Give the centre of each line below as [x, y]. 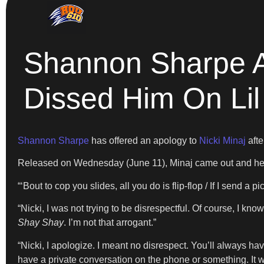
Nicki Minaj [222, 141]
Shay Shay [41, 223]
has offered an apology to [144, 141]
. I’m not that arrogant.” [110, 223]
